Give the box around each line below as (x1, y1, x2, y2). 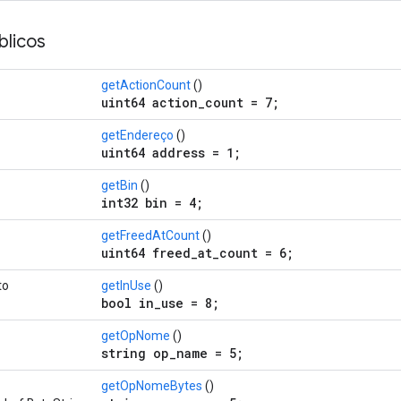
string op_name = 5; (101, 344, 243, 362)
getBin (101, 177, 138, 192)
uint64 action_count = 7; (101, 93, 279, 111)
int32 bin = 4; (101, 193, 203, 211)
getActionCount (101, 77, 191, 92)
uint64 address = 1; (101, 143, 241, 161)
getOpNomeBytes (101, 378, 202, 393)
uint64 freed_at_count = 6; (101, 243, 294, 261)
